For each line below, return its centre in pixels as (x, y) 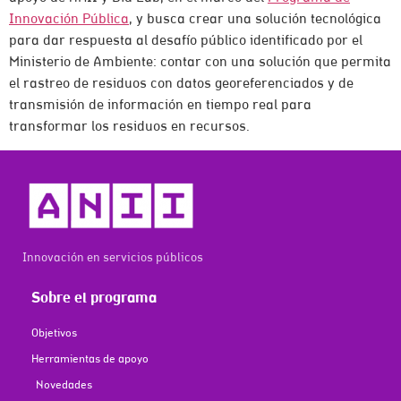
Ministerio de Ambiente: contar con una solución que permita (200, 62)
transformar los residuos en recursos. (129, 127)
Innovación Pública (69, 19)
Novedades (64, 385)
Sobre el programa (94, 298)
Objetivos (54, 333)
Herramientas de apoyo (90, 359)
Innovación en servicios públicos (113, 259)
